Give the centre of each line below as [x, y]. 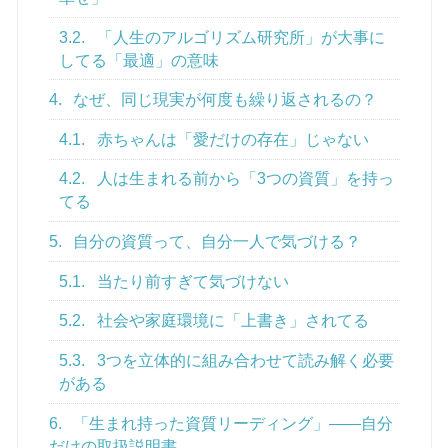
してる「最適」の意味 [139, 60]
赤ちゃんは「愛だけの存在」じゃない [231, 139]
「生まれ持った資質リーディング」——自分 [231, 423]
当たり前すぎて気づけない [191, 281]
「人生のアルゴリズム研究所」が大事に [239, 37]
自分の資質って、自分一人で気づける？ [215, 242]
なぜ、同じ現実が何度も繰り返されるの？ [223, 100]
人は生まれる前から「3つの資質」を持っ [244, 179]
